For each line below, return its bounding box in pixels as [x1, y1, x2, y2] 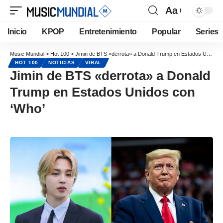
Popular [152, 27, 181, 36]
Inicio [7, 27, 27, 36]
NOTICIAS [48, 60, 75, 65]
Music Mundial [10, 51, 44, 57]
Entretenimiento [79, 27, 137, 36]
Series [195, 27, 219, 36]
